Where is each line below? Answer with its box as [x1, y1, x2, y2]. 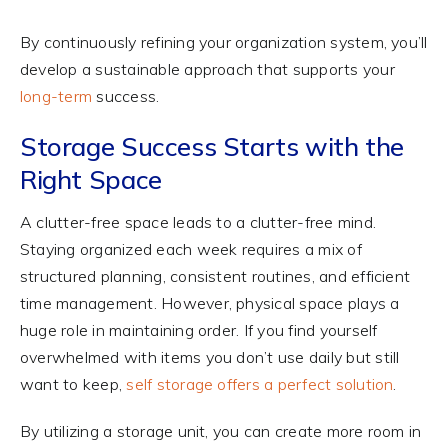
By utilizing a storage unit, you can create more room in [19, 420, 422, 441]
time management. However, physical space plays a [19, 292, 400, 313]
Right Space [19, 163, 162, 196]
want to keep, [19, 373, 127, 394]
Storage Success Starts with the [19, 130, 404, 163]
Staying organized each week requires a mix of [19, 238, 362, 259]
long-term [19, 86, 93, 107]
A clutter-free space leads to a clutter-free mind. [19, 211, 376, 232]
